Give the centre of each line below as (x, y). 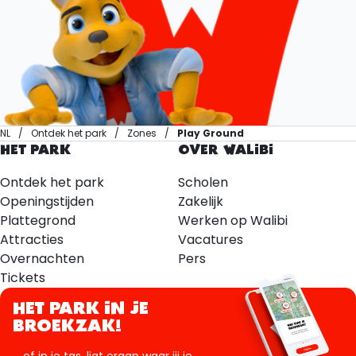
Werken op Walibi (233, 221)
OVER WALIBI (226, 151)
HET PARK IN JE (81, 310)
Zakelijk (201, 202)
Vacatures (211, 240)
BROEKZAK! (67, 327)
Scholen (203, 183)
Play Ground (211, 133)
